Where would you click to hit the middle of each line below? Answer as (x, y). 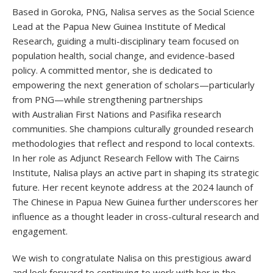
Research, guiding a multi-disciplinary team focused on (126, 41)
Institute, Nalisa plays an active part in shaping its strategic (136, 173)
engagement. (40, 231)
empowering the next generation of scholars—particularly (133, 85)
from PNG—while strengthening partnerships (108, 100)
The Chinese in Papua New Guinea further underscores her (135, 202)
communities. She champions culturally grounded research (133, 129)
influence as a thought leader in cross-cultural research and (136, 217)
